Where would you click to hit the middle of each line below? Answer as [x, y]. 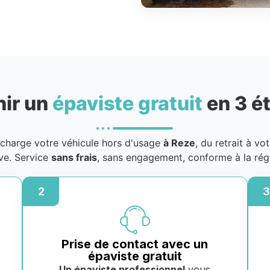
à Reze [179, 143]
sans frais [74, 158]
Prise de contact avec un [135, 244]
